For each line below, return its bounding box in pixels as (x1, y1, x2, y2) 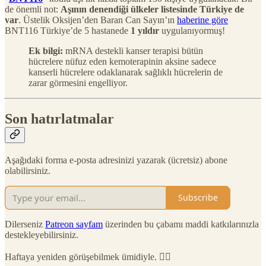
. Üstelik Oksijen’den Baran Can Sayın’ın (18, 14, 177, 25)
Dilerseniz (5, 218, 45, 229)
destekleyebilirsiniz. (5, 229, 78, 240)
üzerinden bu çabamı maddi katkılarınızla (103, 218, 259, 229)
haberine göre (177, 14, 228, 25)
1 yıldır (131, 25, 159, 36)
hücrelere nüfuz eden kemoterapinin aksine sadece (28, 56, 216, 66)
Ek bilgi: (28, 45, 63, 56)
